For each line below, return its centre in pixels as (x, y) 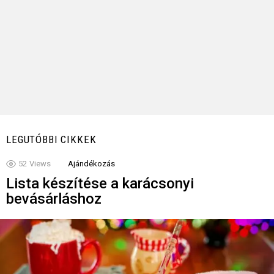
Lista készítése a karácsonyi (100, 183)
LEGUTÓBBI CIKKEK (51, 139)
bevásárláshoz (54, 199)
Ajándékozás (91, 164)
